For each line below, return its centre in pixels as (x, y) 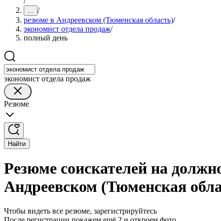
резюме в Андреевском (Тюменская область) (98, 20)
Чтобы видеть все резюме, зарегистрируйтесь (80, 211)
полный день (46, 38)
